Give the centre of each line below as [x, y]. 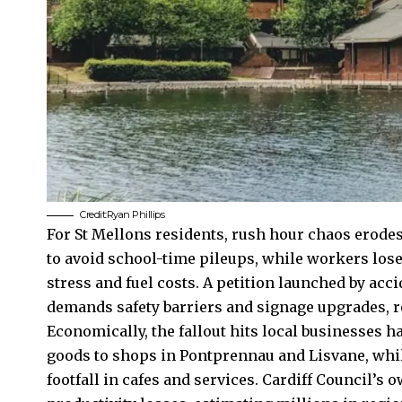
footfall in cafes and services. [154, 380]
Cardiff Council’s [323, 380]
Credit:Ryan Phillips [122, 215]
